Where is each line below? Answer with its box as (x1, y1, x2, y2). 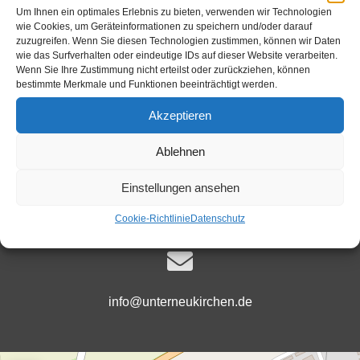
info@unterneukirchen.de (108, 295, 252, 309)
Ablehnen (155, 144, 205, 158)
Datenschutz (190, 213, 245, 224)
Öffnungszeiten (133, 200, 227, 215)
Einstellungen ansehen (121, 180, 239, 194)
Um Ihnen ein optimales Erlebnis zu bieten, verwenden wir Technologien (16, 6, 332, 18)
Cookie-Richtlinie (115, 213, 190, 224)
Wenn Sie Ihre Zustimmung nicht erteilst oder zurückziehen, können (16, 64, 310, 76)
